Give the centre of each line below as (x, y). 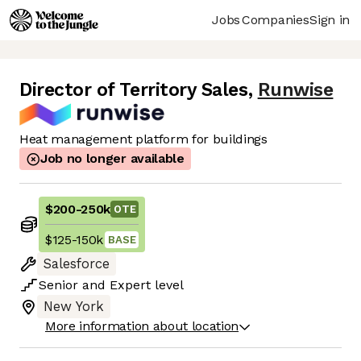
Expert (130, 285)
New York (74, 307)
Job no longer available (112, 159)
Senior (58, 285)
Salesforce (77, 264)
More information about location (142, 326)
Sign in (330, 19)
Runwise (295, 90)
